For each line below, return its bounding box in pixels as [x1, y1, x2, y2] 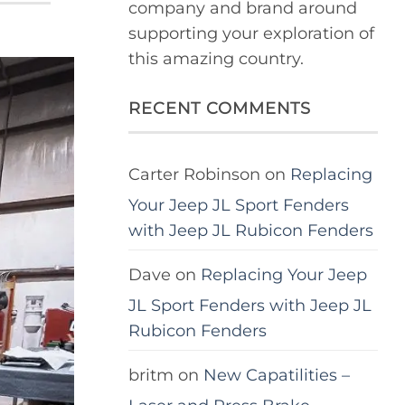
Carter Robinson [128, 164, 260, 184]
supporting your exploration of [128, 24, 374, 43]
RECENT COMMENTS [128, 98, 312, 118]
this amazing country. [128, 49, 304, 69]
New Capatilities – [203, 364, 350, 384]
